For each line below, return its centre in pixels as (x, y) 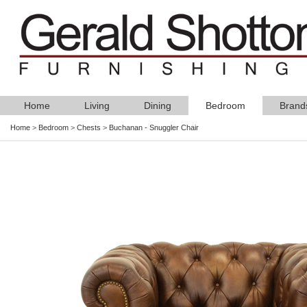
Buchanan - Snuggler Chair (154, 127)
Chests (89, 127)
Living (97, 106)
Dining (158, 106)
